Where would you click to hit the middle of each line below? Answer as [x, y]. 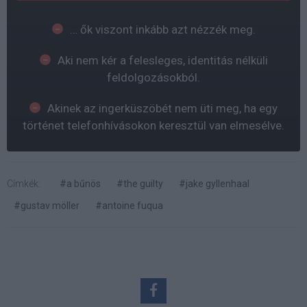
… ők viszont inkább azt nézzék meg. [162, 29]
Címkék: [24, 183]
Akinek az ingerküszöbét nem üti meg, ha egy [162, 108]
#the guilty [140, 183]
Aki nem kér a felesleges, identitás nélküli [162, 60]
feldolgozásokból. [153, 77]
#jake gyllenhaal [214, 183]
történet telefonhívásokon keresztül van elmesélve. [153, 125]
